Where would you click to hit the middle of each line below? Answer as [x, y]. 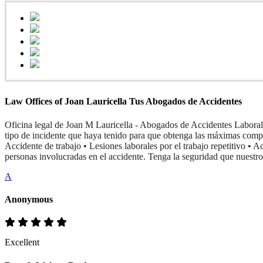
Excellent [22, 242]
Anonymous [29, 199]
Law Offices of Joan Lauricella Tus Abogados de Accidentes [123, 102]
